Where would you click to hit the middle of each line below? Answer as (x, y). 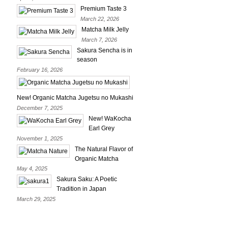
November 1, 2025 (40, 138)
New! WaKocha (110, 118)
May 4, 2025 (32, 169)
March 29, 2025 (36, 199)
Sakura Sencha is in (105, 50)
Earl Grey (102, 128)
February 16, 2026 (40, 70)
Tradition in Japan (81, 189)
